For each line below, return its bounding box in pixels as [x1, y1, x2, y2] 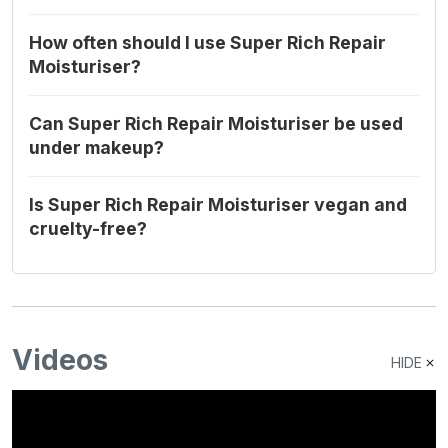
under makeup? [29, 137, 164, 159]
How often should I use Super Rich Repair [29, 32, 386, 54]
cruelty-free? [29, 218, 147, 240]
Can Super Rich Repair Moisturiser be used [29, 113, 403, 135]
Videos [12, 343, 108, 378]
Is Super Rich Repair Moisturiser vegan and [29, 194, 407, 216]
